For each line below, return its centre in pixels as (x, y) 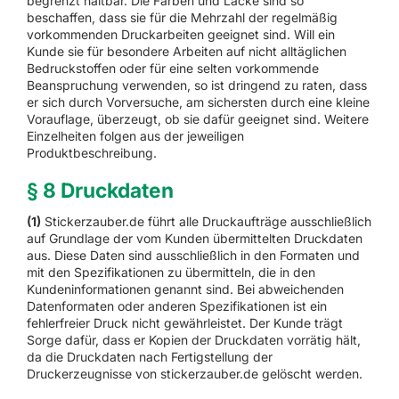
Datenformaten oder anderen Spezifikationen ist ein (176, 305)
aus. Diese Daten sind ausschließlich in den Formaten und (193, 255)
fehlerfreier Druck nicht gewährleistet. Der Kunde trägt (184, 322)
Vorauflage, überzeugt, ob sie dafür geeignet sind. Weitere (197, 119)
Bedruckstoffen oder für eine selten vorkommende (172, 69)
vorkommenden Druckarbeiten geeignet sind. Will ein (180, 35)
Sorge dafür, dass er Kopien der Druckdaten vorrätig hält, (193, 339)
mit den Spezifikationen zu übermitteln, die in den (171, 272)
